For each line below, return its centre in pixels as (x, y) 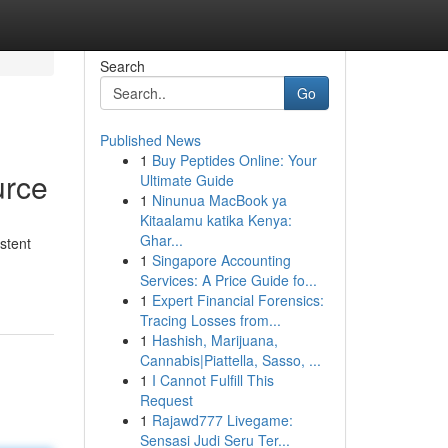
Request (166, 400)
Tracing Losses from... (210, 320)
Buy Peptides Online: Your (234, 160)
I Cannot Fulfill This (212, 380)
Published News (150, 140)
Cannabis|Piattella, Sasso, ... (230, 360)
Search (122, 66)
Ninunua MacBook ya (219, 200)
